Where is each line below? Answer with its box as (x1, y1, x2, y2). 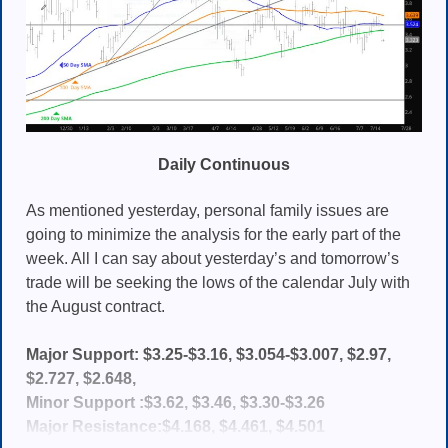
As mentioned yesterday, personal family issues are (26, 201, 389, 219)
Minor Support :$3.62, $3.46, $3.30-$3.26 (26, 393, 325, 411)
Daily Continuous (158, 156, 290, 174)
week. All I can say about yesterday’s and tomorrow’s (26, 249, 399, 267)
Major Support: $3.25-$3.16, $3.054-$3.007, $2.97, (26, 345, 391, 363)
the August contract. (26, 297, 165, 315)
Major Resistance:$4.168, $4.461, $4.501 (26, 417, 325, 435)
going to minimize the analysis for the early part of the (26, 225, 401, 243)
